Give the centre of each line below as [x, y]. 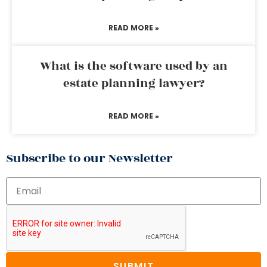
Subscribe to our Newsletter [89, 158]
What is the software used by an [133, 66]
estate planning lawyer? [133, 83]
